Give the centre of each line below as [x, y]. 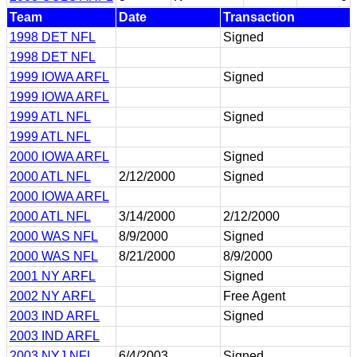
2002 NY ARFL [53, 296]
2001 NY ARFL [53, 276]
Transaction [259, 17]
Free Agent [254, 296]
